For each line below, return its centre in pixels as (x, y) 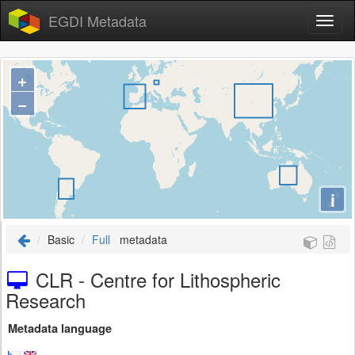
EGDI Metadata (97, 21)
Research (46, 300)
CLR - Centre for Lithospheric (158, 279)
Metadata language (60, 328)
